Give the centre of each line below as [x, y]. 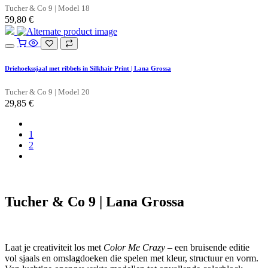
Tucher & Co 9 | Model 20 [47, 92]
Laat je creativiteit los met [54, 248]
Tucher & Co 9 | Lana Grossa [95, 202]
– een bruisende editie [207, 248]
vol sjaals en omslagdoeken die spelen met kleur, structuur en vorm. [132, 258]
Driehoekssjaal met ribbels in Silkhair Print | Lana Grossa [88, 68]
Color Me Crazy [134, 248]
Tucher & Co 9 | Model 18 [47, 9]
